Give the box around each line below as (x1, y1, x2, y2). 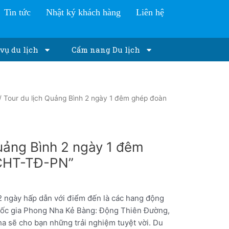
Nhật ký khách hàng (45, 7, 121, 17)
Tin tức (4, 7, 31, 17)
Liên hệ (135, 7, 164, 17)
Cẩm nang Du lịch (72, 44, 140, 55)
